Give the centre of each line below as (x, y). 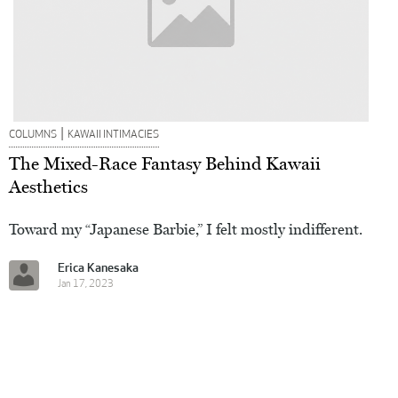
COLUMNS (33, 135)
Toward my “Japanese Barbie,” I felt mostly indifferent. (186, 229)
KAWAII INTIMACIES (113, 135)
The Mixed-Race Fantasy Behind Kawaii (165, 163)
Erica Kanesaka (98, 268)
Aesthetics (48, 186)
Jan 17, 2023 (86, 284)
